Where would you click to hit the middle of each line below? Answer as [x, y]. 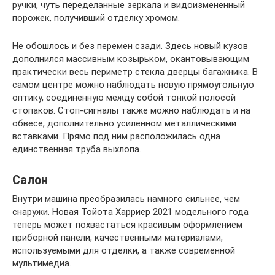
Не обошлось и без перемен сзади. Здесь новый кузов [130, 46]
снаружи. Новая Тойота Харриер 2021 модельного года [130, 212]
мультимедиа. [42, 263]
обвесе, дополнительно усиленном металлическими [124, 123]
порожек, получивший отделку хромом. [96, 18]
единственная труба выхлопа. [77, 149]
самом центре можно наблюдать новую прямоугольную [133, 85]
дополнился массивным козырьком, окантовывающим [131, 59]
